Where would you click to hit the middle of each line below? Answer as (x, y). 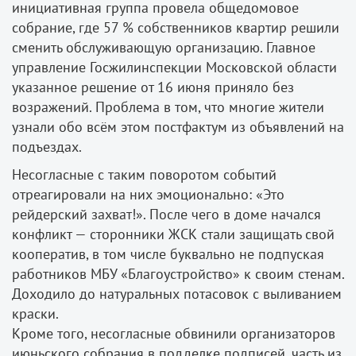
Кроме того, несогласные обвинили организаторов (174, 334)
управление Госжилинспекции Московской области (174, 68)
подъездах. (47, 147)
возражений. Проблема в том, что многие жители (168, 107)
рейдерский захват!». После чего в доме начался (166, 215)
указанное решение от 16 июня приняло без (153, 87)
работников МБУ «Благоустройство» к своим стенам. (178, 274)
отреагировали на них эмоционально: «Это (148, 195)
